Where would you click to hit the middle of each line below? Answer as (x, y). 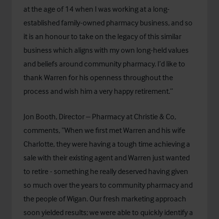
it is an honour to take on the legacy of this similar (102, 36)
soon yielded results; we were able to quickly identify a (108, 212)
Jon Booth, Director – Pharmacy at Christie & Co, (100, 116)
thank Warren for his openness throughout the (98, 77)
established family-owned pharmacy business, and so (108, 22)
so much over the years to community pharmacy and (108, 185)
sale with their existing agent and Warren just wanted (107, 157)
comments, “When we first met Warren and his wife (104, 130)
